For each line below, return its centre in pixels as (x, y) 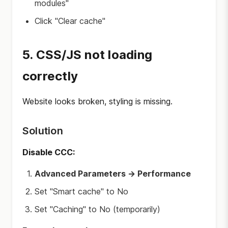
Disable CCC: (49, 152)
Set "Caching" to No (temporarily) (97, 209)
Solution (43, 131)
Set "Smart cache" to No (81, 191)
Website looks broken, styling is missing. (97, 101)
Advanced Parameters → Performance (113, 174)
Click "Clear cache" (70, 21)
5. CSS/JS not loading (88, 55)
